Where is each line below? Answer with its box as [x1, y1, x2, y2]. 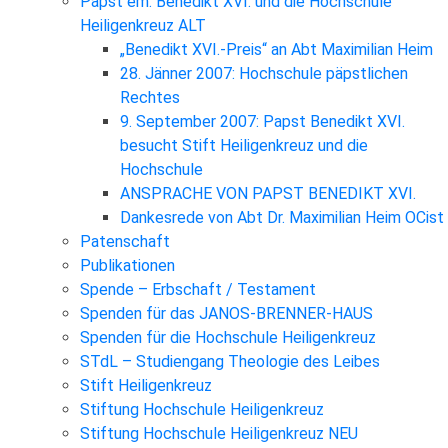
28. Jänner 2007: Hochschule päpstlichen [120, 63, 408, 83]
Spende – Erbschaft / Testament [80, 279, 316, 299]
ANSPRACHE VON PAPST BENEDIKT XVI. [120, 183, 416, 203]
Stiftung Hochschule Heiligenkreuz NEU [80, 423, 358, 443]
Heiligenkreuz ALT [80, 15, 206, 35]
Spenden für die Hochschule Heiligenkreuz [80, 327, 376, 347]
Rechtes [120, 87, 180, 107]
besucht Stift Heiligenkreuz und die [120, 135, 368, 155]
